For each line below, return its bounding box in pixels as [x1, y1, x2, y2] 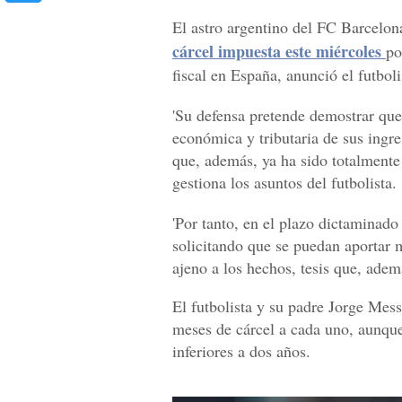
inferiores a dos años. [172, 340, 310, 363]
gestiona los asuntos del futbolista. [172, 171, 397, 194]
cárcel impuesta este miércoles [172, 39, 381, 64]
